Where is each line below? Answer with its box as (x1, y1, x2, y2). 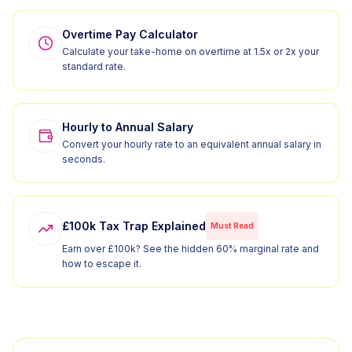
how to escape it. (62, 258, 141, 269)
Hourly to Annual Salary (62, 120, 193, 134)
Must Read (211, 221, 254, 230)
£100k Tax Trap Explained (62, 218, 206, 233)
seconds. (62, 153, 105, 165)
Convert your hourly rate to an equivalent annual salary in (62, 138, 321, 150)
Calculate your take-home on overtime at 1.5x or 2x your (62, 46, 319, 57)
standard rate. (62, 60, 126, 72)
